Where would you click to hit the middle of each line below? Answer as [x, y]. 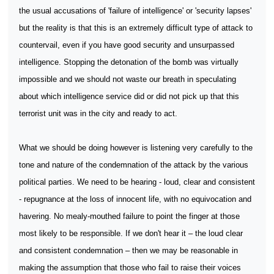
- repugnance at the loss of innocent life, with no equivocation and [135, 199]
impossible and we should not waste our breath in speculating [128, 79]
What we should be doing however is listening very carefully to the [136, 148]
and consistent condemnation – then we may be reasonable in [128, 250]
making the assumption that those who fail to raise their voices [130, 268]
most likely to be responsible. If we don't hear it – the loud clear [131, 233]
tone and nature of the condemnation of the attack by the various [134, 165]
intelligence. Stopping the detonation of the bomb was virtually [129, 62]
